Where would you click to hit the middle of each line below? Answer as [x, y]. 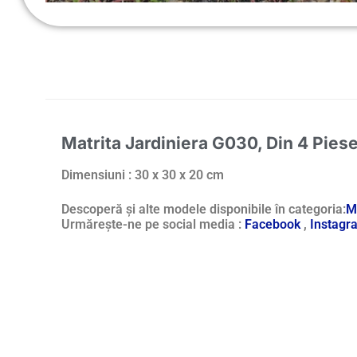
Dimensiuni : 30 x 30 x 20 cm [143, 175]
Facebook [274, 225]
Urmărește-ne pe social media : [153, 225]
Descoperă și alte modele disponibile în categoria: [204, 210]
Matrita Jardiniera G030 [159, 143]
